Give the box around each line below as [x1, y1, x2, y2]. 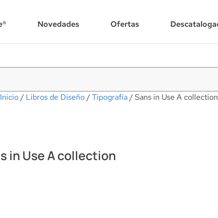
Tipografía [92, 92, 127, 102]
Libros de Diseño [26, 92, 85, 102]
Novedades [37, 18, 79, 29]
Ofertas [110, 18, 139, 29]
